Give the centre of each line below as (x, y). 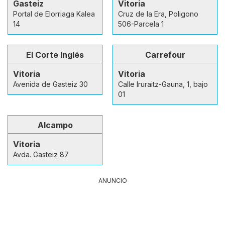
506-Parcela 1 (141, 24)
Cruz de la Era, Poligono (158, 14)
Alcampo (55, 125)
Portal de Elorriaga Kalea (54, 14)
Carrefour (165, 54)
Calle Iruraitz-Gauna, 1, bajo (163, 84)
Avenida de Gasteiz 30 (50, 84)
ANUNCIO (113, 180)
